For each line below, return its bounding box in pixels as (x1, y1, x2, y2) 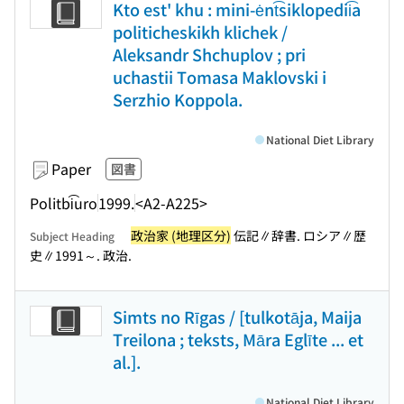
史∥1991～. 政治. (30, 246, 132, 264)
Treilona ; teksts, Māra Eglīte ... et (113, 327, 363, 351)
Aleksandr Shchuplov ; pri (113, 42, 306, 66)
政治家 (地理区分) (131, 226, 231, 244)
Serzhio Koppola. (113, 87, 243, 111)
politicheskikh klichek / (113, 20, 288, 43)
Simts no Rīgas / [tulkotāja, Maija (113, 305, 362, 328)
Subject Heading (30, 228, 115, 243)
